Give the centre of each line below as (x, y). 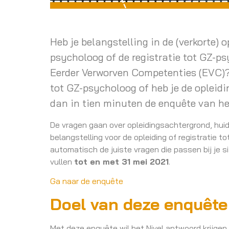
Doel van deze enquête (139, 204)
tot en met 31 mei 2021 (122, 161)
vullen (62, 161)
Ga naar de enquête (87, 181)
